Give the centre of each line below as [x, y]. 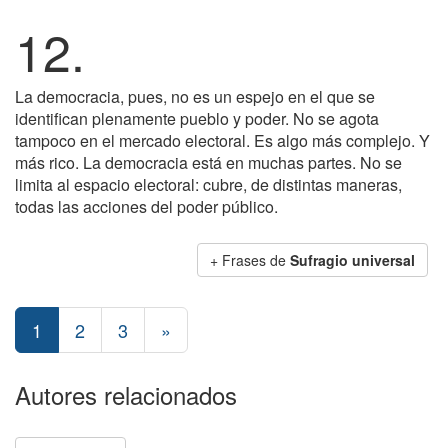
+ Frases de [250, 260]
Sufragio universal [352, 260]
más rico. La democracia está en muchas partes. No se [208, 162]
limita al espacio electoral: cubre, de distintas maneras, [208, 184]
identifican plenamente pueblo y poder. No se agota [197, 118]
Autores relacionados [126, 394]
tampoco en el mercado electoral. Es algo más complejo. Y [222, 140]
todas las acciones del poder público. [146, 206]
